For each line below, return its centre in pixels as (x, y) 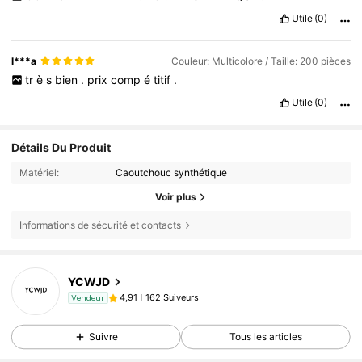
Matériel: (39, 172)
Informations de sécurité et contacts (100, 225)
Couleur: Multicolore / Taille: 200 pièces (261, 61)
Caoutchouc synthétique (172, 172)
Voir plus (175, 197)
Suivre (103, 337)
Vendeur (88, 298)
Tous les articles (265, 337)
